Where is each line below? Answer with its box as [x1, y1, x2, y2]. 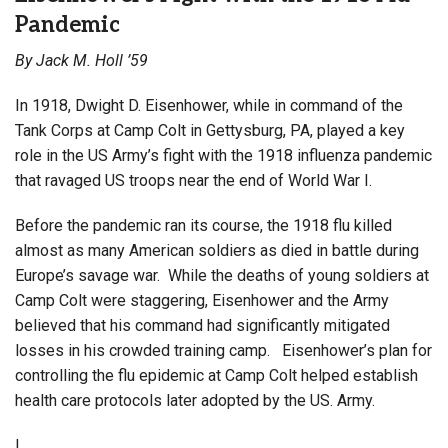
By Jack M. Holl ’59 [15, 50, 148, 70]
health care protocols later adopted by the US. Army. [15, 390, 375, 410]
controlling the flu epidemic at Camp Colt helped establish [15, 365, 418, 385]
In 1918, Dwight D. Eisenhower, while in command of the [15, 95, 403, 115]
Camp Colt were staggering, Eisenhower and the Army [15, 290, 389, 310]
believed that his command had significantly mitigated [15, 315, 390, 335]
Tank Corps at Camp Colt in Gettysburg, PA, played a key [15, 120, 405, 140]
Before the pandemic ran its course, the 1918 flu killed [15, 215, 392, 235]
